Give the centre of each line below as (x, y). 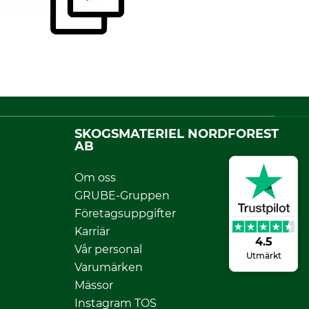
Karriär (92, 231)
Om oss (95, 177)
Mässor (94, 285)
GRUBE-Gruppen (122, 195)
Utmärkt (263, 255)
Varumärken (109, 267)
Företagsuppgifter (125, 213)
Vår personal (108, 249)
